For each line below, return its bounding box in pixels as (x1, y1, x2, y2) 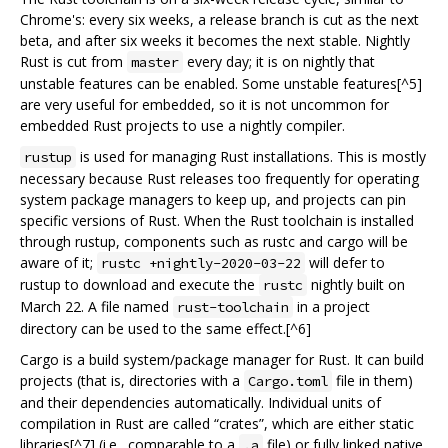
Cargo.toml (248, 372, 328, 391)
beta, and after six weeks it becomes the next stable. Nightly (20, 31, 410, 51)
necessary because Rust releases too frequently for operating (20, 169, 419, 189)
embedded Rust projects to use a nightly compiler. (20, 116, 345, 136)
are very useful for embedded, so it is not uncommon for (20, 95, 389, 115)
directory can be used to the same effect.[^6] (20, 319, 311, 339)
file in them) (332, 371, 413, 391)
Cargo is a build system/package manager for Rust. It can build (20, 350, 424, 370)
